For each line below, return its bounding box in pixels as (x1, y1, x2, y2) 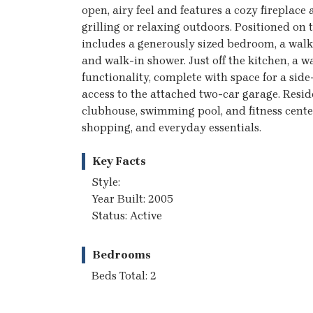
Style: (92, 175, 120, 189)
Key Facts (92, 154, 146, 168)
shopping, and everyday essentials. (82, 120, 261, 134)
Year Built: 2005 (92, 191, 173, 205)
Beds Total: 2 (92, 268, 156, 282)
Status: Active (92, 208, 162, 222)
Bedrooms (92, 247, 151, 261)
